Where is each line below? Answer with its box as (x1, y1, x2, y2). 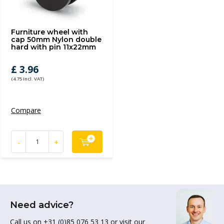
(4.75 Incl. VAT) (11, 75, 44, 82)
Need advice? (10, 199, 73, 210)
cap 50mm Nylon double (11, 35, 101, 44)
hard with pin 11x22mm (11, 42, 96, 51)
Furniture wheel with (11, 27, 88, 36)
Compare (11, 105, 41, 115)
